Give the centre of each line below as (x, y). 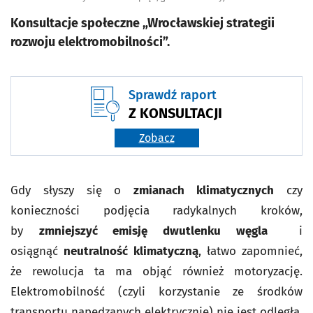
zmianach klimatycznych (204, 191)
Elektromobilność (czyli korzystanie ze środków (156, 292)
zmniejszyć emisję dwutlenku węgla (153, 231)
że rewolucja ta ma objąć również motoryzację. (156, 272)
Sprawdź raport (173, 95)
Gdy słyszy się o (66, 191)
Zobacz (156, 138)
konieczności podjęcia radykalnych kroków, (156, 211)
